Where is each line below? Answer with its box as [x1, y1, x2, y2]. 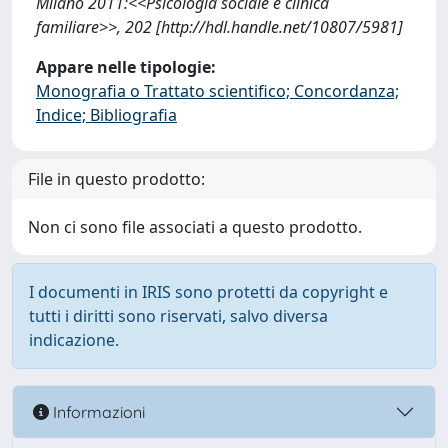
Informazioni [49, 401, 145, 422]
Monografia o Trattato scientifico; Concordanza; [36, 80, 399, 102]
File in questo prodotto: [28, 168, 205, 190]
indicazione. [29, 329, 119, 351]
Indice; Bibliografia [36, 104, 177, 126]
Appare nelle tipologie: [36, 56, 216, 78]
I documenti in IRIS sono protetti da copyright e [29, 281, 388, 303]
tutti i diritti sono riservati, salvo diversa [29, 305, 328, 327]
